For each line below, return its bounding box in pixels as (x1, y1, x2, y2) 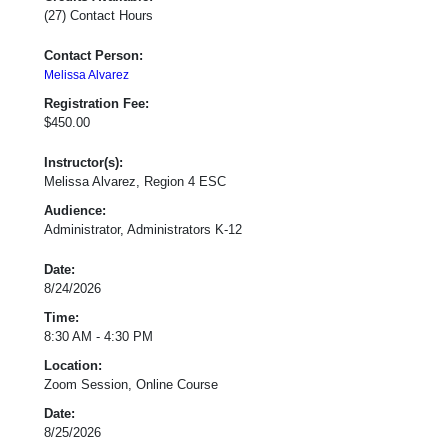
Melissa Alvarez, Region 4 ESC (44, 173, 226, 189)
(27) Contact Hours (44, 7, 153, 23)
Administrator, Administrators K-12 (44, 221, 242, 237)
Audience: (44, 202, 106, 218)
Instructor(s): (44, 154, 123, 170)
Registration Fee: (44, 95, 149, 111)
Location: (44, 357, 102, 373)
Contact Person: (44, 47, 143, 63)
